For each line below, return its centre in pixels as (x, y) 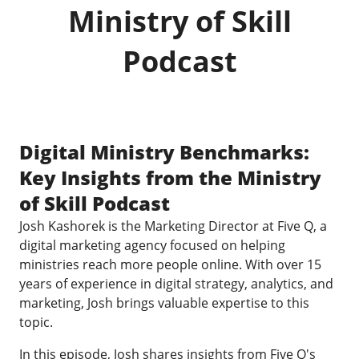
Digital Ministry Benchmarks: (164, 152)
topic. (38, 322)
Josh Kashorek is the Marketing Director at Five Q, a (173, 226)
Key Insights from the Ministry (170, 177)
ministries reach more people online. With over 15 (170, 264)
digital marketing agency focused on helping (152, 245)
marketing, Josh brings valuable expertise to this (164, 303)
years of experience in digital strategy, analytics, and (176, 284)
